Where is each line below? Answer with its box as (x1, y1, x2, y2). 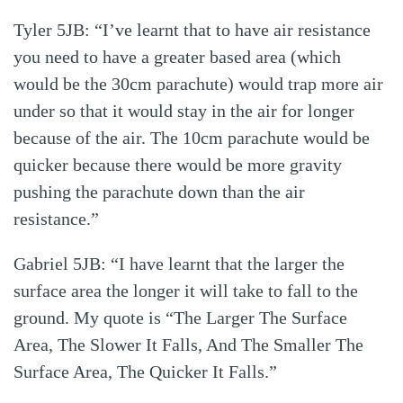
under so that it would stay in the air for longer (13, 101, 354, 121)
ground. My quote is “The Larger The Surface (13, 308, 347, 328)
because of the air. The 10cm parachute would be (13, 128, 370, 148)
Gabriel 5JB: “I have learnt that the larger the (13, 254, 345, 274)
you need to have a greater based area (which (13, 47, 341, 67)
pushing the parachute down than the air (13, 182, 305, 202)
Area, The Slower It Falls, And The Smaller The (13, 335, 363, 355)
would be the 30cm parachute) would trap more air (13, 74, 383, 94)
